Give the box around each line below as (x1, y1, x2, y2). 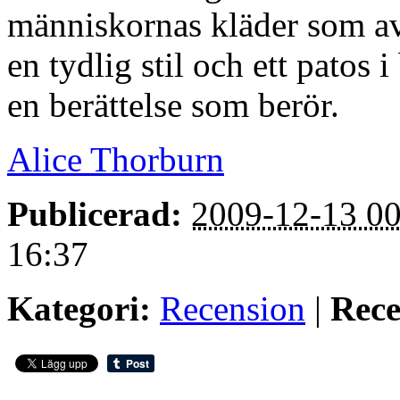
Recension (160, 289, 305, 329)
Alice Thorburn (7, 140, 224, 179)
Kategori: (7, 289, 151, 329)
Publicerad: (7, 195, 182, 234)
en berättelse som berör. (7, 86, 339, 125)
